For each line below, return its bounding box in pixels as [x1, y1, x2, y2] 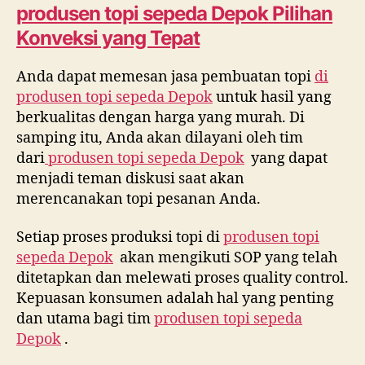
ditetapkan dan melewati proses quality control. [16, 269, 349, 288]
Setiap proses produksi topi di [16, 228, 223, 247]
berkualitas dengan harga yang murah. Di [16, 108, 305, 127]
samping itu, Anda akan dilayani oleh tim [16, 128, 303, 147]
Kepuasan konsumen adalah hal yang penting [16, 289, 334, 308]
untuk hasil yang [213, 87, 332, 107]
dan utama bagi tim [16, 310, 154, 328]
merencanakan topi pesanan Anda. [16, 189, 261, 209]
